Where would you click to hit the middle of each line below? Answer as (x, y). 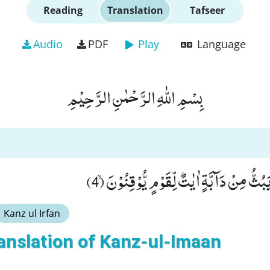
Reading (63, 10)
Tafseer (207, 10)
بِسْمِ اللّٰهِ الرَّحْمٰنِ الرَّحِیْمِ (135, 97)
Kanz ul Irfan (32, 213)
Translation (135, 10)
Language (221, 44)
